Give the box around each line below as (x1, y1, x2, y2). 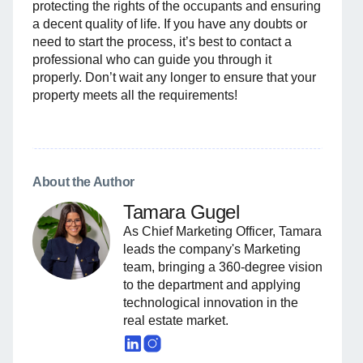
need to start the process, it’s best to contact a (32, 35, 292, 49)
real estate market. (123, 314, 228, 328)
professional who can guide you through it (32, 53, 271, 67)
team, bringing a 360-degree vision (123, 260, 322, 275)
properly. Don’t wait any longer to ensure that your (32, 70, 316, 85)
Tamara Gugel (123, 201, 240, 224)
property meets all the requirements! (32, 88, 237, 103)
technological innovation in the (123, 296, 298, 310)
